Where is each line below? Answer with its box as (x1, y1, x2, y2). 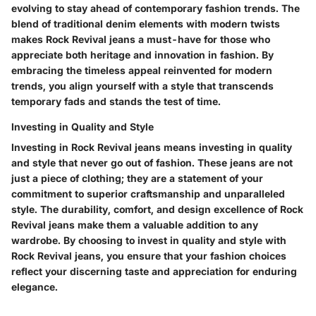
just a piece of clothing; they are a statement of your (11, 172, 263, 185)
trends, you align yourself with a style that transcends (11, 80, 274, 92)
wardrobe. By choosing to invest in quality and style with (11, 234, 286, 247)
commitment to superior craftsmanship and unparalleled (11, 188, 285, 200)
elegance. (11, 281, 58, 293)
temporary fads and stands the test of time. (11, 95, 221, 108)
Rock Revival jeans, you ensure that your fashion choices (11, 250, 286, 262)
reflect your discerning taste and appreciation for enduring (11, 265, 297, 278)
